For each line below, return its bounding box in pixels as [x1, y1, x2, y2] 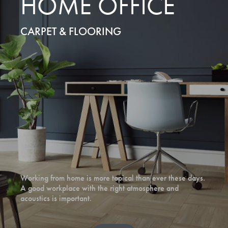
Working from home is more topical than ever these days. [20, 173, 205, 183]
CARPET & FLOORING [20, 24, 121, 39]
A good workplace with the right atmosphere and [20, 183, 179, 193]
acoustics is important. [20, 193, 92, 204]
